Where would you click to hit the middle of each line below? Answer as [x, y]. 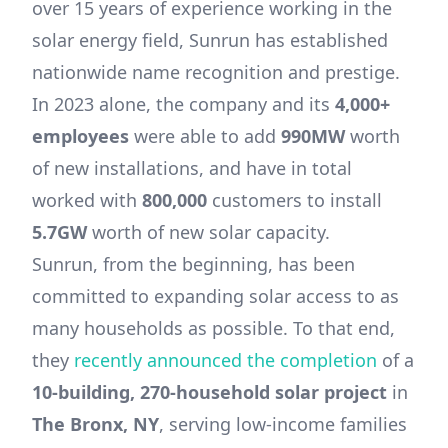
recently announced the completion [225, 359]
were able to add [205, 135]
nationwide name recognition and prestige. [216, 71]
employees [80, 135]
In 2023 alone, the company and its [183, 103]
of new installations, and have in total [192, 167]
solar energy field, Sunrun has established [210, 39]
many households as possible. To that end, [213, 327]
